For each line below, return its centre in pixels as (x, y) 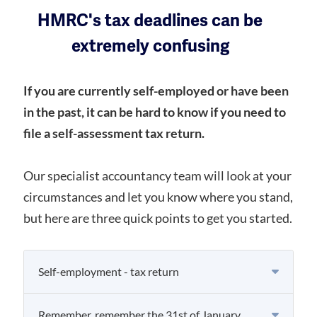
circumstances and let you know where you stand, (158, 197)
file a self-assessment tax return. (114, 133)
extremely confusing (150, 46)
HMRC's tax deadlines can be (150, 21)
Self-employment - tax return (109, 271)
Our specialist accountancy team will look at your (157, 175)
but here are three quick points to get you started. (158, 218)
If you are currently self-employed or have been (156, 91)
